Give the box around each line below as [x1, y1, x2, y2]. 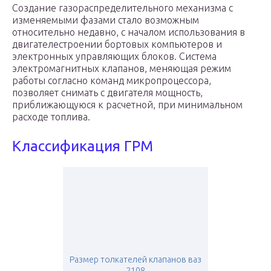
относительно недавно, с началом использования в [12, 27, 245, 38]
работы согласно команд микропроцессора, [12, 75, 211, 87]
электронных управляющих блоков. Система [12, 51, 217, 62]
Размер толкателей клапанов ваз [70, 255, 201, 265]
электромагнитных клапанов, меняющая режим [12, 63, 231, 74]
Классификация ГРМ [12, 138, 153, 155]
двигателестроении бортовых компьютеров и [12, 39, 222, 50]
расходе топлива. [12, 111, 90, 123]
